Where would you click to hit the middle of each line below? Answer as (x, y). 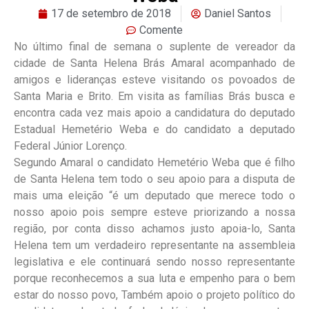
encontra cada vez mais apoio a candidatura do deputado (154, 112)
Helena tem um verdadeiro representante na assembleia (154, 245)
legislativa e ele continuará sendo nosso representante (154, 261)
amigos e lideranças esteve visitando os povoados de (154, 79)
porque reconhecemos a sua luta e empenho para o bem (154, 278)
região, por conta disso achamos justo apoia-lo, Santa (154, 228)
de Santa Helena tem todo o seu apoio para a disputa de (154, 179)
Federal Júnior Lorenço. (70, 146)
